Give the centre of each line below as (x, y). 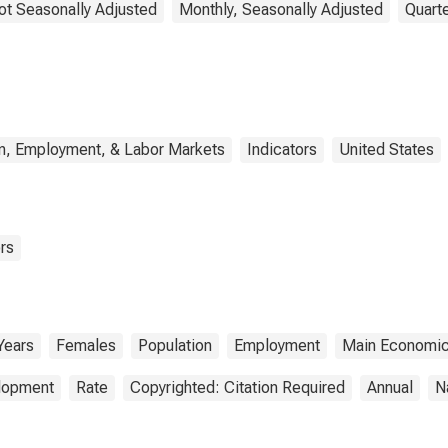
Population (175, 345)
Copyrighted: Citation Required (237, 387)
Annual (390, 387)
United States (386, 149)
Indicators (282, 149)
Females (86, 345)
